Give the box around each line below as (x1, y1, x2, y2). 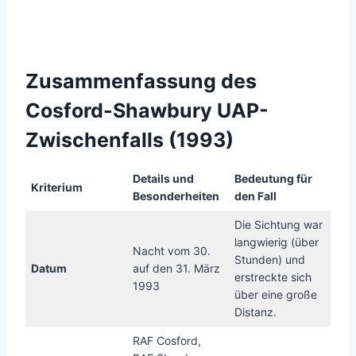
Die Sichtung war (234, 218, 323, 232)
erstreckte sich (234, 270, 311, 284)
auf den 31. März (133, 261, 220, 276)
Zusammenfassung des (25, 68, 257, 93)
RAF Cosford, (133, 334, 201, 348)
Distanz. (234, 305, 277, 319)
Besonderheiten (133, 189, 219, 203)
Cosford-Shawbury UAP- (25, 98, 269, 122)
